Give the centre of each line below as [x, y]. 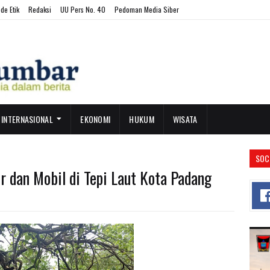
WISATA [185, 119]
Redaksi [40, 9]
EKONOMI [96, 119]
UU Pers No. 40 [83, 9]
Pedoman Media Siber [147, 9]
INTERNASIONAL [27, 119]
